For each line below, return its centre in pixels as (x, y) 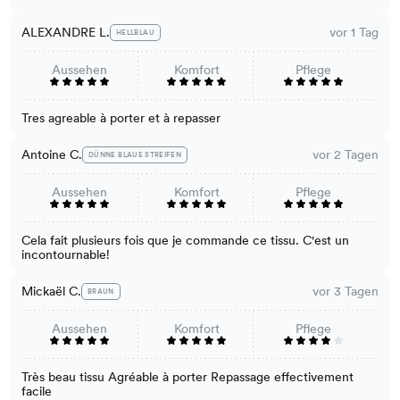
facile (37, 391)
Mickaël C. (51, 292)
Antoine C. (52, 155)
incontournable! (66, 254)
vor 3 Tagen (346, 292)
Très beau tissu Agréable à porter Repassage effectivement (187, 376)
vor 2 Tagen (346, 155)
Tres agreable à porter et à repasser (121, 117)
